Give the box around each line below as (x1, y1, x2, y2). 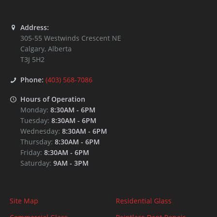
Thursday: (20, 137, 55, 147)
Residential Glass (116, 196, 171, 206)
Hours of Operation (20, 94, 85, 104)
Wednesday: (20, 126, 62, 136)
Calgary (20, 44, 45, 54)
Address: (20, 23, 49, 32)
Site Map (10, 196, 38, 206)
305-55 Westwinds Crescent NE (20, 33, 121, 43)
